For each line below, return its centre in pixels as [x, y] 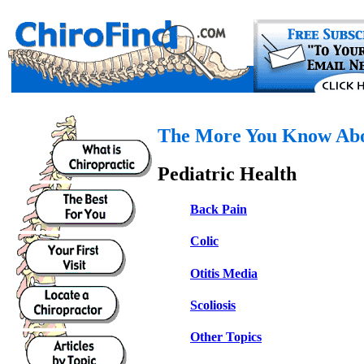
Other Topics [226, 337]
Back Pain [219, 210]
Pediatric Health [227, 173]
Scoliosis [213, 305]
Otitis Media [224, 273]
